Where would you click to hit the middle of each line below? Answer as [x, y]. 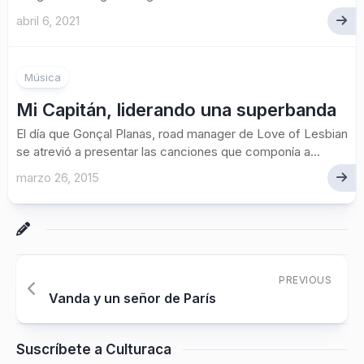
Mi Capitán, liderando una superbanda [176, 110]
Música [43, 77]
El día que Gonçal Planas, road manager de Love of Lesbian [182, 134]
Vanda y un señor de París [132, 298]
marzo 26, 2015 [58, 178]
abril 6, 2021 [48, 21]
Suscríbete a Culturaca [94, 349]
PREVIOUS [305, 280]
